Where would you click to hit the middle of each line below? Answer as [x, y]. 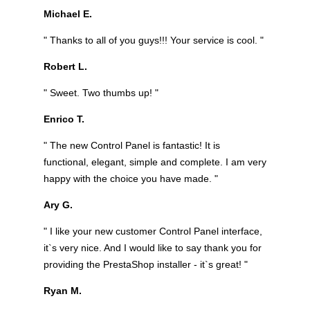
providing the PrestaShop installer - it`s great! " [145, 264]
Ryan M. [62, 290]
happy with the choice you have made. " [130, 178]
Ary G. [58, 204]
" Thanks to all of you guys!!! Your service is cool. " [153, 40]
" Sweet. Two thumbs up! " [101, 92]
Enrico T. [64, 119]
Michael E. [67, 13]
